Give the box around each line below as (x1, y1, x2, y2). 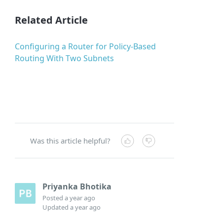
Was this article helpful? (30, 136, 111, 146)
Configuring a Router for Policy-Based (15, 41, 156, 52)
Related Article (15, 13, 88, 27)
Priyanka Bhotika (42, 181, 112, 192)
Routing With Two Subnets (15, 53, 114, 64)
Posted (42, 193, 65, 203)
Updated (42, 203, 71, 212)
